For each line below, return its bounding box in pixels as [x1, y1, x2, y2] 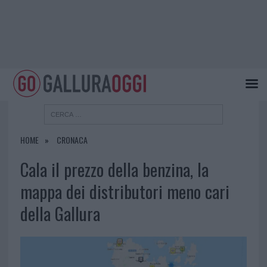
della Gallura [20, 201, 100, 226]
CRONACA [56, 133, 88, 147]
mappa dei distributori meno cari [20, 179, 229, 204]
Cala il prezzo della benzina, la [20, 157, 209, 182]
